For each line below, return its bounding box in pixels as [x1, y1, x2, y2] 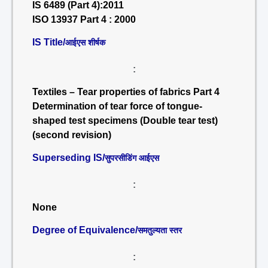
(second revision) [32, 130, 111, 140]
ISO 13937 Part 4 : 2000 [32, 14, 136, 25]
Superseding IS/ [32, 153, 105, 163]
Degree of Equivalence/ [32, 225, 138, 235]
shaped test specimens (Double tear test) [32, 115, 218, 126]
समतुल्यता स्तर [138, 226, 182, 235]
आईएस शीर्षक [65, 38, 105, 47]
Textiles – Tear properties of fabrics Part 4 [32, 87, 220, 97]
